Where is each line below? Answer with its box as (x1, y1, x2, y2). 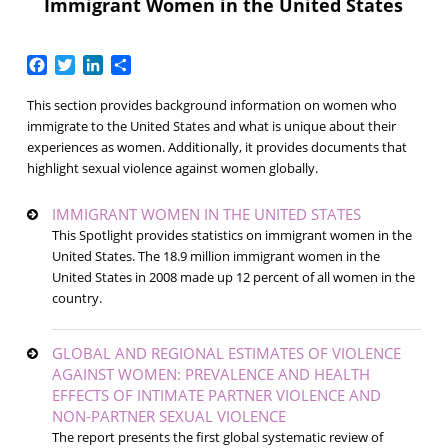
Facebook (46, 52, 119, 75)
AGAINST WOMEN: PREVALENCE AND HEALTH (51, 364, 370, 385)
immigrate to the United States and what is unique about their (26, 117, 396, 136)
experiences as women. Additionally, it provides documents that (26, 138, 407, 157)
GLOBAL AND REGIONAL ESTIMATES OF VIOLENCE (51, 343, 401, 364)
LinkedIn (102, 52, 166, 75)
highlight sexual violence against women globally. (26, 159, 318, 178)
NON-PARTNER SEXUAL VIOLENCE (51, 406, 286, 427)
